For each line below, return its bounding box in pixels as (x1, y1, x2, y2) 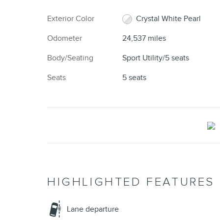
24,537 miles (122, 33, 166, 44)
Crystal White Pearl (136, 14, 201, 24)
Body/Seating (47, 53, 93, 63)
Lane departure (67, 204, 119, 215)
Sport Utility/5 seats (122, 53, 189, 63)
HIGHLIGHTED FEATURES (47, 175, 215, 190)
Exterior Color (47, 14, 94, 24)
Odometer (47, 33, 82, 44)
